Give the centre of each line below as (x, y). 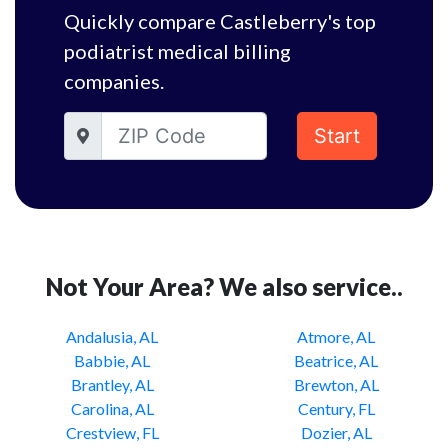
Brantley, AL (112, 384)
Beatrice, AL (336, 360)
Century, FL (336, 408)
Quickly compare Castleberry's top (220, 21)
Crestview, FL (112, 432)
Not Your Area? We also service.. (224, 286)
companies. (114, 81)
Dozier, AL (336, 432)
